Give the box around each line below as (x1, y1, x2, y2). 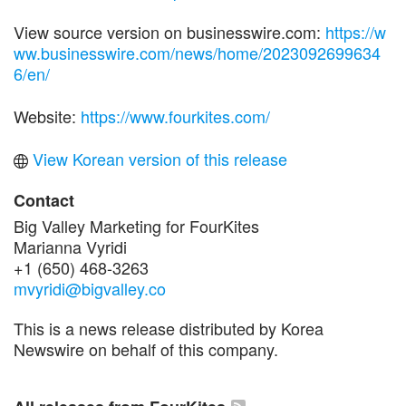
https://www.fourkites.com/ (81, 103, 270, 128)
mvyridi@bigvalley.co (14, 275, 166, 300)
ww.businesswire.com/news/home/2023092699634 (14, 40, 381, 64)
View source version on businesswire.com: (14, 19, 325, 43)
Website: (14, 103, 81, 128)
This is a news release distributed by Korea (14, 315, 324, 340)
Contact (14, 188, 74, 212)
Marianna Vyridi (14, 234, 127, 258)
